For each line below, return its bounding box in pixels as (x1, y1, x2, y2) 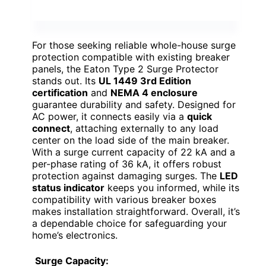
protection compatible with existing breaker (32, 50, 230, 63)
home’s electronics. (32, 229, 118, 241)
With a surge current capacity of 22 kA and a (32, 145, 235, 158)
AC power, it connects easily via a (32, 110, 187, 122)
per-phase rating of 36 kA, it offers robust (32, 157, 221, 170)
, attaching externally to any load (70, 122, 218, 134)
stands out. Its (32, 74, 99, 87)
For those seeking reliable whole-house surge (32, 39, 236, 51)
